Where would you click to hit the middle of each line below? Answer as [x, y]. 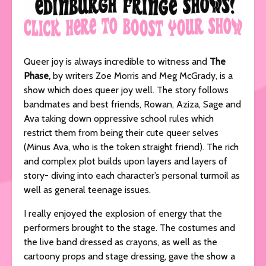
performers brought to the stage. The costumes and [129, 227]
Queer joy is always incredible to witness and [117, 61]
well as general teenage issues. [88, 189]
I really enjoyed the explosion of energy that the [123, 213]
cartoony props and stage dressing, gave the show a [129, 256]
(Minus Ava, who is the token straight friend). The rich [131, 147]
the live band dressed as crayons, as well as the [121, 242]
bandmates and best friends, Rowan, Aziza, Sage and [132, 104]
